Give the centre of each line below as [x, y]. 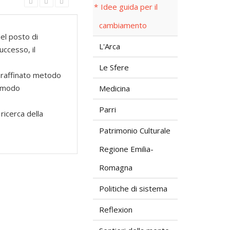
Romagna [116, 167]
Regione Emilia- [126, 149]
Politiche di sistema [133, 188]
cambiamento [123, 25]
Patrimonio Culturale [135, 130]
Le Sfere [114, 67]
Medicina [114, 88]
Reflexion [116, 209]
